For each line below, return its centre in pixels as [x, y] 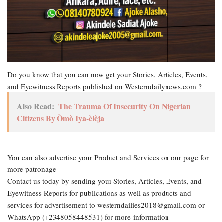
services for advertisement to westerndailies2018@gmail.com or [106, 205]
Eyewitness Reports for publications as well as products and [99, 193]
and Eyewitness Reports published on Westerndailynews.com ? [105, 86]
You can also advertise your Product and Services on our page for [108, 157]
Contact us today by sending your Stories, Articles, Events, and [105, 181]
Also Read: [35, 106]
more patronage [32, 169]
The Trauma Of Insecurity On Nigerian [125, 106]
